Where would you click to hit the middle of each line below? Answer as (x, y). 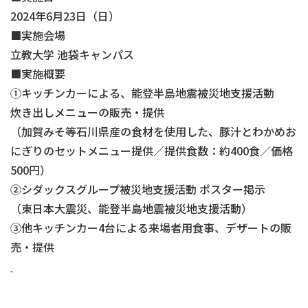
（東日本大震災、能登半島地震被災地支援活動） (131, 208)
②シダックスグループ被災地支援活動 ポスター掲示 (138, 189)
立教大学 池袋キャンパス (72, 54)
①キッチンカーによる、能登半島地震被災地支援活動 (148, 92)
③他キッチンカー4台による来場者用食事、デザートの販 (151, 227)
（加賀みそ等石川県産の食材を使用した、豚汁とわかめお (153, 131)
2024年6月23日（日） (65, 15)
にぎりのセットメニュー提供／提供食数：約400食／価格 (152, 150)
